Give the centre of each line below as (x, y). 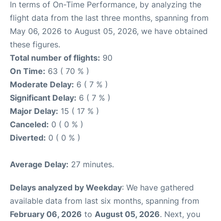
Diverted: (28, 138)
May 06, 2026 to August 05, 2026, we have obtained (109, 31)
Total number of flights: (55, 58)
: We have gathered (158, 187)
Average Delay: (39, 164)
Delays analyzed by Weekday (66, 187)
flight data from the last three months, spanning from (109, 18)
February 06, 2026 (46, 214)
